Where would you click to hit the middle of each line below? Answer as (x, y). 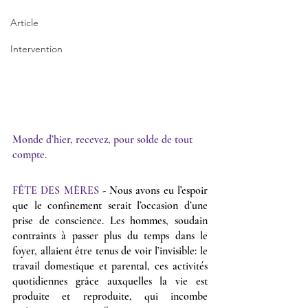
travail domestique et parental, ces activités (110, 266)
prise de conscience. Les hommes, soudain (110, 220)
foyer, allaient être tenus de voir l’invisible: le (110, 251)
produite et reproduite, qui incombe (110, 296)
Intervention (36, 49)
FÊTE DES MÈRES (56, 190)
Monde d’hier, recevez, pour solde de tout (104, 139)
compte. (30, 154)
